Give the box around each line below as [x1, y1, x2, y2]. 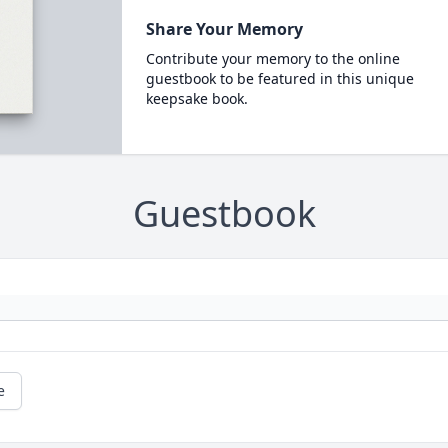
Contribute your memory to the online [145, 49, 400, 68]
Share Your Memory [145, 18, 303, 40]
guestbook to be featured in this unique [145, 69, 414, 88]
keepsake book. [145, 89, 248, 108]
